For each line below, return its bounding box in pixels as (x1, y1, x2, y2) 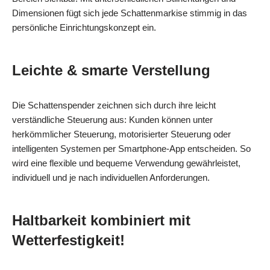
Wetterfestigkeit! (12, 231, 125, 248)
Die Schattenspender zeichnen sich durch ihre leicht (12, 99, 216, 110)
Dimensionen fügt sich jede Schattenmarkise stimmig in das (12, 7, 247, 18)
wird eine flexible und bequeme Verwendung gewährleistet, (12, 157, 240, 168)
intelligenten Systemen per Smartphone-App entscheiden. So (12, 143, 251, 154)
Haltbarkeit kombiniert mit (12, 212, 190, 228)
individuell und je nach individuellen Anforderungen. (12, 172, 210, 183)
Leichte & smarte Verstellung (12, 61, 210, 78)
